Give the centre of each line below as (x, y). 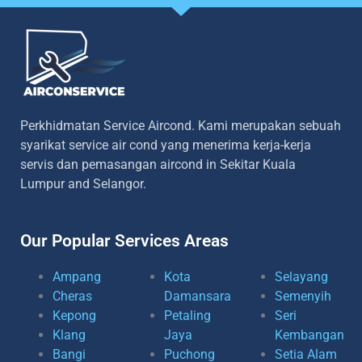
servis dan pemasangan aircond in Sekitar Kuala (158, 164)
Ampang (77, 277)
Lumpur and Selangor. (83, 183)
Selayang (302, 277)
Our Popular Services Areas (124, 240)
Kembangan (310, 335)
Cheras (72, 296)
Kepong (74, 316)
